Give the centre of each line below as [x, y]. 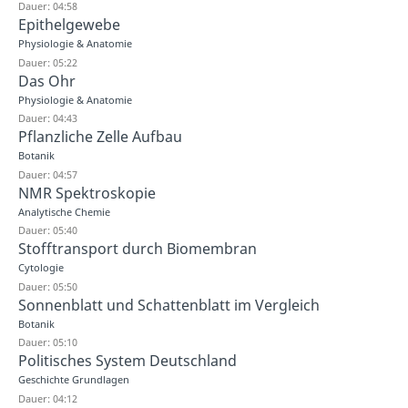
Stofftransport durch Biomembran [138, 249]
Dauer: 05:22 [48, 62]
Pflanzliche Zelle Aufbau [100, 137]
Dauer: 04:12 [48, 398]
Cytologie [41, 267]
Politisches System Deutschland [127, 361]
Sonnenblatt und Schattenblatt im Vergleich [169, 305]
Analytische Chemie [64, 211]
